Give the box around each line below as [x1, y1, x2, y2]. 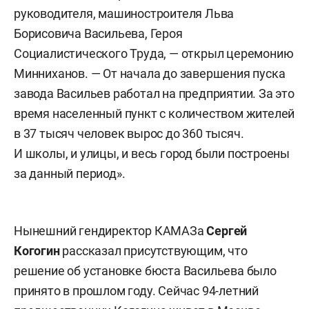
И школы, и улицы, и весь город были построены [14, 146, 290, 161]
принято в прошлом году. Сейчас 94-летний [14, 283, 259, 298]
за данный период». [14, 166, 126, 181]
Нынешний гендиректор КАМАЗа [14, 223, 207, 238]
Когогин [14, 243, 60, 258]
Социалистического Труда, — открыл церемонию [14, 46, 294, 61]
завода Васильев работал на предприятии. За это [14, 86, 295, 101]
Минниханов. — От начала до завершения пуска [14, 66, 286, 81]
